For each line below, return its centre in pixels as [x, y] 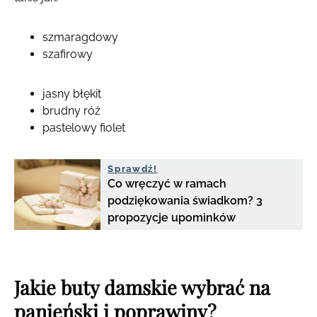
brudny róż [73, 110]
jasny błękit [73, 93]
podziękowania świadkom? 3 [185, 200]
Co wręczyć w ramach [167, 183]
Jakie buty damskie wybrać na [142, 287]
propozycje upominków [172, 217]
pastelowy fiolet [85, 127]
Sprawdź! [133, 168]
